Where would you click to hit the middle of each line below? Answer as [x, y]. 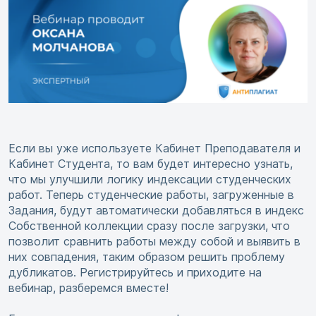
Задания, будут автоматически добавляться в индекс [156, 211]
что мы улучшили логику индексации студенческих [150, 180]
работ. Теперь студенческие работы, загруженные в [151, 195]
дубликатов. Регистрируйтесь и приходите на [135, 273]
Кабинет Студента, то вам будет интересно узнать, [151, 164]
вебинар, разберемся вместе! [89, 288]
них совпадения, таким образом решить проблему [147, 257]
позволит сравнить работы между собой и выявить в [154, 242]
